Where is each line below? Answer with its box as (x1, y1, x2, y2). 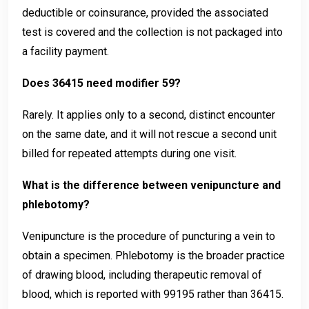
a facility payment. (22, 44, 109, 58)
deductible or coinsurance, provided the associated (22, 6, 268, 19)
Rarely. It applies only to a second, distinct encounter (22, 108, 275, 121)
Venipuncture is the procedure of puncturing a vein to (22, 229, 275, 243)
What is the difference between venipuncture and (22, 178, 281, 192)
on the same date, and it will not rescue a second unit (22, 127, 277, 141)
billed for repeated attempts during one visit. (22, 146, 237, 160)
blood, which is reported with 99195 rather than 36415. (22, 287, 283, 301)
